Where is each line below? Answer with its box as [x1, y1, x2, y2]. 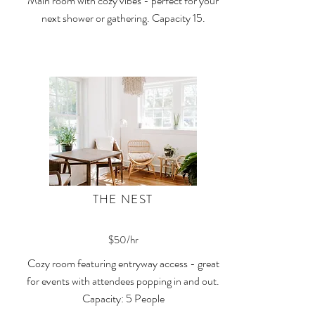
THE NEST [92, 191, 153, 207]
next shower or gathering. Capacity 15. [41, 10, 205, 26]
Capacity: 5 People [82, 290, 165, 307]
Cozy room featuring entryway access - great [27, 255, 219, 271]
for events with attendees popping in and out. [27, 273, 219, 289]
